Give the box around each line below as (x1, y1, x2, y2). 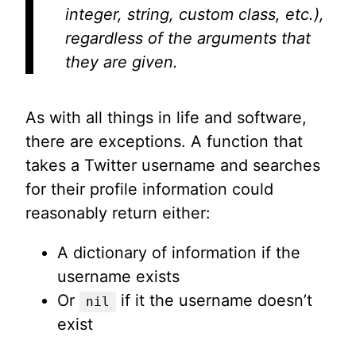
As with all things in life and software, (25, 108, 307, 128)
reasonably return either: (25, 203, 211, 223)
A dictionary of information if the (57, 243, 300, 263)
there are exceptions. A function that (25, 132, 303, 152)
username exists (57, 267, 180, 287)
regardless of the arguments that (65, 29, 311, 48)
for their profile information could (25, 180, 273, 199)
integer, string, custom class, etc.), (65, 5, 324, 25)
